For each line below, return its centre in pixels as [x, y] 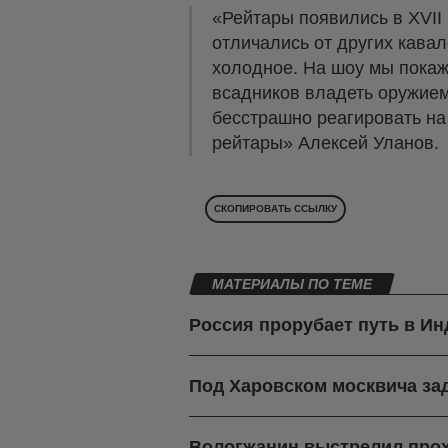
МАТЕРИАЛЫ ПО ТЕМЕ [292, 284]
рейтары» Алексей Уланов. [325, 143]
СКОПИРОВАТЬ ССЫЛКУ [275, 209]
